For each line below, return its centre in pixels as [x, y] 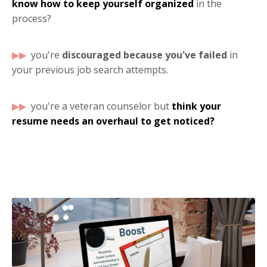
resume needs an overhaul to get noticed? [113, 121]
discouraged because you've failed [145, 55]
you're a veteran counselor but [100, 106]
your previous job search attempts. [90, 69]
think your [195, 106]
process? [32, 18]
